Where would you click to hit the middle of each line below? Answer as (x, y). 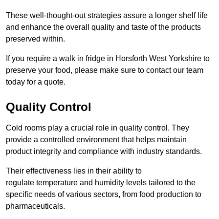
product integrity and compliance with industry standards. (104, 152)
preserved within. (35, 39)
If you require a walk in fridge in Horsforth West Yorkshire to (108, 59)
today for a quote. (36, 82)
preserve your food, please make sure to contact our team (105, 70)
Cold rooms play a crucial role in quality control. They (98, 128)
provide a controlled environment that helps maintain (96, 140)
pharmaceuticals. (35, 206)
